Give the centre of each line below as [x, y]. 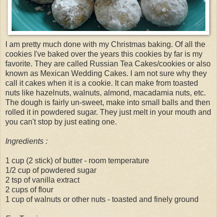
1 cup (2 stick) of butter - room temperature [77, 160]
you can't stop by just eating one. [61, 122]
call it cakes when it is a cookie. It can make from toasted [102, 83]
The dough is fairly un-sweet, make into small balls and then [108, 102]
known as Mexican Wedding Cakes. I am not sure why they [106, 73]
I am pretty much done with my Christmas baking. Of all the [105, 44]
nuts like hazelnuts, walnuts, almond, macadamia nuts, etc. [106, 93]
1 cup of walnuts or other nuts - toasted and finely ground [102, 199]
